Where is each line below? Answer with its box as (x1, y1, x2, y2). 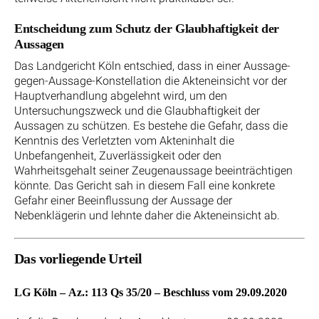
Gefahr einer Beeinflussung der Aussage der (14, 194, 232, 208)
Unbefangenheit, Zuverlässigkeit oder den (14, 149, 221, 163)
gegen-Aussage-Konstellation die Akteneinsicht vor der (14, 74, 287, 88)
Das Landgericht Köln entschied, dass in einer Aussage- (14, 59, 291, 73)
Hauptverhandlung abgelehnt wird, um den (14, 89, 227, 103)
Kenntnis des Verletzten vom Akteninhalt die (14, 134, 234, 148)
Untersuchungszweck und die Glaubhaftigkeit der (14, 104, 260, 118)
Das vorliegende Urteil (14, 250, 142, 266)
